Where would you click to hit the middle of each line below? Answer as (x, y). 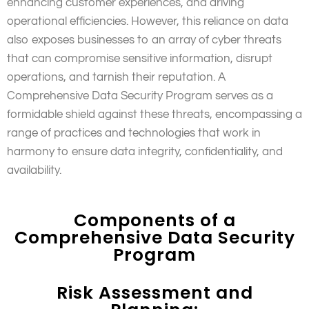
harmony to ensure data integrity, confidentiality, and (145, 152)
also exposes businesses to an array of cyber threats (144, 40)
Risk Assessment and (154, 292)
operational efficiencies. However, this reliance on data (148, 22)
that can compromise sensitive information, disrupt (140, 59)
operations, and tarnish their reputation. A (116, 78)
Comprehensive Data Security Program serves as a (140, 96)
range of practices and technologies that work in (134, 133)
